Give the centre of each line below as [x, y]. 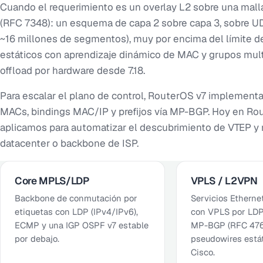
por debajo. [37, 238]
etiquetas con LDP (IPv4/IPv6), [76, 211]
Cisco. [203, 252]
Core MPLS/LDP [52, 181]
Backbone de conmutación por [76, 198]
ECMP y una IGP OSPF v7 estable [82, 225]
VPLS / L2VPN [224, 181]
